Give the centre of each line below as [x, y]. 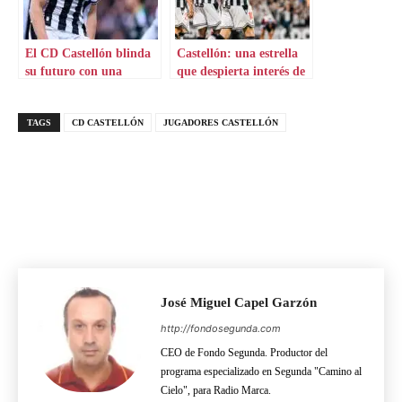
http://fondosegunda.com [221, 329]
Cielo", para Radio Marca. [216, 391]
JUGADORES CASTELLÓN [221, 123]
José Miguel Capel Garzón [239, 303]
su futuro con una [74, 71]
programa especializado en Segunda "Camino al [261, 372]
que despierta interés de [241, 71]
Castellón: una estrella [237, 53]
